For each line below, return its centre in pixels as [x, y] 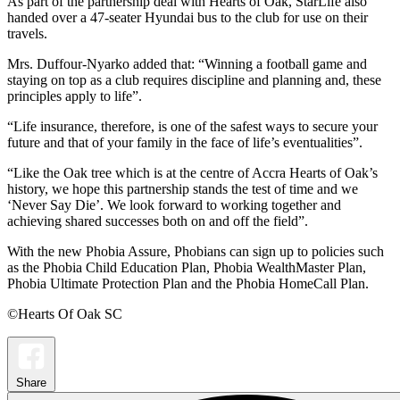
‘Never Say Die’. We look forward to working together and [174, 204]
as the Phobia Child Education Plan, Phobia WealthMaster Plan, [187, 267]
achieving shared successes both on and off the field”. [158, 221]
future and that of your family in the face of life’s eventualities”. [185, 142]
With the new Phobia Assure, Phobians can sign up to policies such [196, 251]
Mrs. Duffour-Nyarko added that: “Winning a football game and [187, 63]
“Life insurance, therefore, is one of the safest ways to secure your [192, 126]
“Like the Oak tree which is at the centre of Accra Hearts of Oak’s [192, 172]
